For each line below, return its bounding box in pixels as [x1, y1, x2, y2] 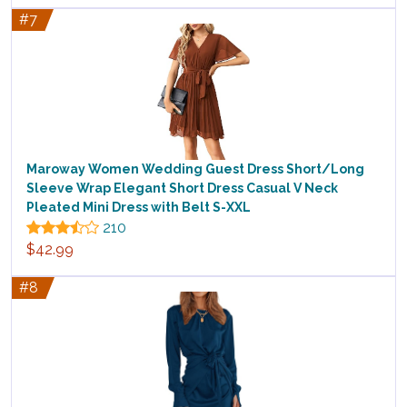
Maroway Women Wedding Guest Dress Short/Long [26, 162, 364, 177]
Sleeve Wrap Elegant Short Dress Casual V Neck [26, 181, 338, 196]
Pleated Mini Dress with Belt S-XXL [26, 200, 251, 215]
